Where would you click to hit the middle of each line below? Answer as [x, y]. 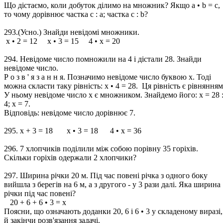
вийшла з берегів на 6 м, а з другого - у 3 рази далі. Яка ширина [112, 184]
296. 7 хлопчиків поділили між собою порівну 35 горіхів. [101, 149]
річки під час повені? [40, 193]
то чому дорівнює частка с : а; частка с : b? [76, 14]
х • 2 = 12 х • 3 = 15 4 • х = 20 [62, 41]
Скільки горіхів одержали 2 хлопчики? [70, 158]
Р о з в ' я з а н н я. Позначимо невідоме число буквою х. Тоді [108, 77]
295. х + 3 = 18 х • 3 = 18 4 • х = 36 [73, 131]
